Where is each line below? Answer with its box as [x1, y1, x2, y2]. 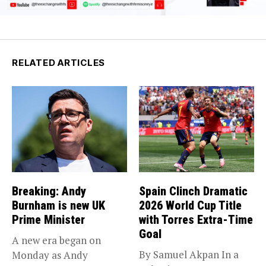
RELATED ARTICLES [12, 56, 105, 68]
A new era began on [12, 233, 101, 248]
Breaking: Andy [12, 184, 86, 199]
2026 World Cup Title [139, 198, 242, 213]
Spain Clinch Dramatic [139, 184, 248, 199]
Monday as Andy [12, 248, 88, 262]
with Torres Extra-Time [139, 213, 253, 227]
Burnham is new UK [12, 198, 105, 213]
